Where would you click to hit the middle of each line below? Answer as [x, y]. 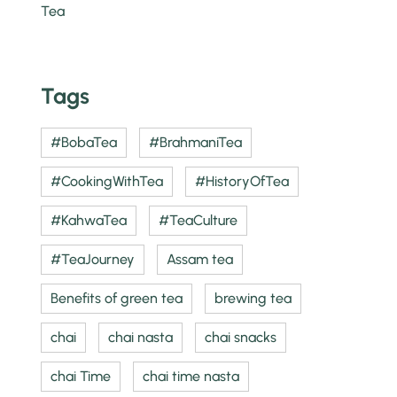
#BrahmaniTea [196, 142]
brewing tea [253, 298]
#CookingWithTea [107, 181]
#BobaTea [84, 142]
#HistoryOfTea [242, 181]
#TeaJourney [93, 259]
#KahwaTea [89, 220]
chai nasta [141, 337]
